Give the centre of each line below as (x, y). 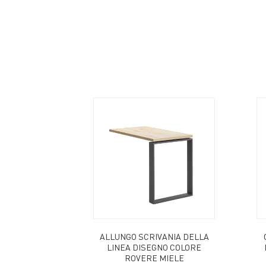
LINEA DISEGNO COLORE (154, 247)
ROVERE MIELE (154, 257)
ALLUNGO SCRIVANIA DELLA (154, 236)
